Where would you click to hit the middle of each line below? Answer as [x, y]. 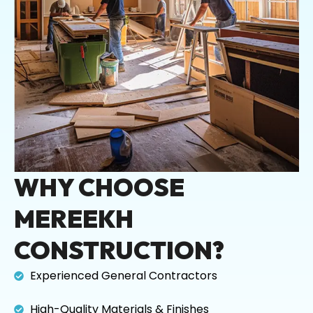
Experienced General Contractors [123, 275]
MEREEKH [74, 218]
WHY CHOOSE [99, 187]
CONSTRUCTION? [119, 250]
